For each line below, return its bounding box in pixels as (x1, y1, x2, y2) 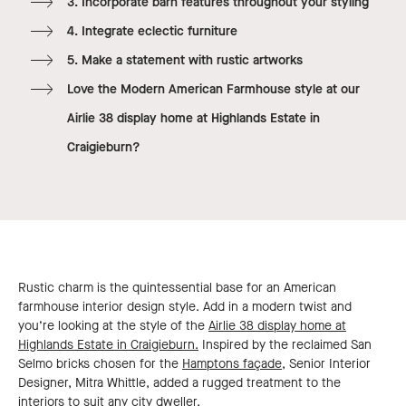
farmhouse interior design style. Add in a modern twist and (18, 298, 352, 316)
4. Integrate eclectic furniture (66, 23, 237, 41)
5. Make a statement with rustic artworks (66, 52, 303, 70)
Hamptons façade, (182, 355, 285, 373)
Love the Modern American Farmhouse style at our (66, 81, 360, 99)
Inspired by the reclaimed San (198, 336, 372, 354)
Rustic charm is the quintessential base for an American (18, 279, 336, 297)
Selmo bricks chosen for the (18, 355, 182, 373)
